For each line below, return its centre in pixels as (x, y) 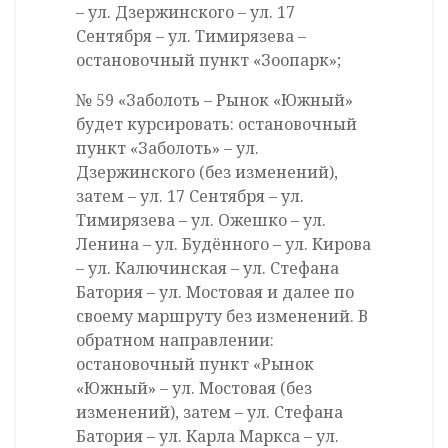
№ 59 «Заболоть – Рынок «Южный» (214, 100)
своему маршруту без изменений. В (222, 316)
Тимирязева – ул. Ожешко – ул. (201, 220)
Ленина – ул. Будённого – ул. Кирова (223, 244)
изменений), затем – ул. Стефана (209, 412)
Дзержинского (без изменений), (207, 172)
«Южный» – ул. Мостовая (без (194, 388)
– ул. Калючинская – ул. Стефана (207, 268)
